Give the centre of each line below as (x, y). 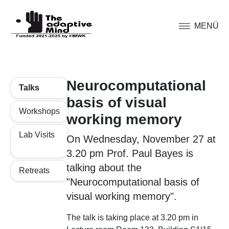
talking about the (104, 168)
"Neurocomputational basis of (133, 182)
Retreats (34, 170)
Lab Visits (37, 135)
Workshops (39, 111)
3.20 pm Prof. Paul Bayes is (130, 153)
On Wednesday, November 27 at (141, 139)
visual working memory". (121, 196)
